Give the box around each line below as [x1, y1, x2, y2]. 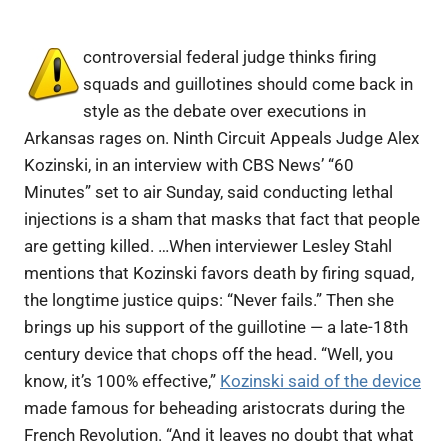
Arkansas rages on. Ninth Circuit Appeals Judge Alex [24, 127, 419, 148]
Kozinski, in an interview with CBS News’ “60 [24, 154, 354, 175]
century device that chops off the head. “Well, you [24, 343, 393, 364]
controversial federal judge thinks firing [83, 46, 377, 67]
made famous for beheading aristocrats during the [24, 397, 405, 418]
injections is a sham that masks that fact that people [24, 208, 420, 229]
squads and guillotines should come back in [83, 73, 413, 94]
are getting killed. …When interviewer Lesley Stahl [24, 235, 392, 256]
